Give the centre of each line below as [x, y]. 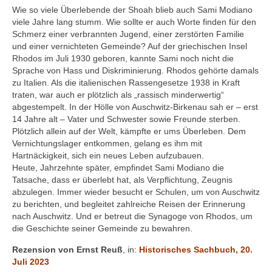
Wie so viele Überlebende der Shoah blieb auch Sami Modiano [132, 10]
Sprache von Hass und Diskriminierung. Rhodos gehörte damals [135, 71]
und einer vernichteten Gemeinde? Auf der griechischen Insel [130, 46]
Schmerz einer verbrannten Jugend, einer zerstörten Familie [128, 34]
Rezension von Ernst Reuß [67, 249]
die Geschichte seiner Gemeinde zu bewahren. [102, 229]
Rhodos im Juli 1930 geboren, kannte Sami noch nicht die [123, 59]
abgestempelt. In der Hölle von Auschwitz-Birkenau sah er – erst [135, 107]
